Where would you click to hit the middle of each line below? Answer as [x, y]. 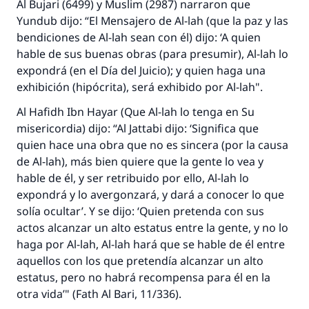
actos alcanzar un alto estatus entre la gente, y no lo [152, 228]
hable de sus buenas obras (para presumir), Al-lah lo [152, 54]
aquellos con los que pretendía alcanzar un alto [140, 261]
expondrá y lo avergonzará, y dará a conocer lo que [150, 195]
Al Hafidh [40, 112]
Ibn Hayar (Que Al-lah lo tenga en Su [159, 112]
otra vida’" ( [46, 294]
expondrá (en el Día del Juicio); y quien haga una [141, 70]
